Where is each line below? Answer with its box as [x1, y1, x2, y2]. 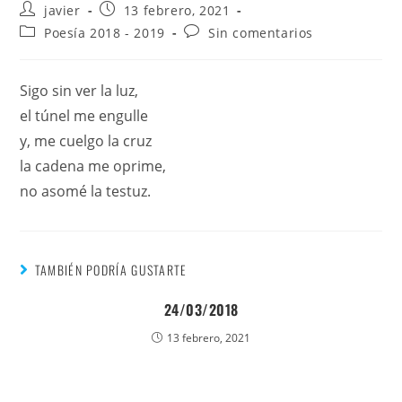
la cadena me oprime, [20, 156, 167, 176]
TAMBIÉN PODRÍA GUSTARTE [34, 260, 188, 279]
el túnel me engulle [20, 106, 149, 126]
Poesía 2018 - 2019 [44, 24, 165, 41]
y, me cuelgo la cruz [20, 131, 153, 151]
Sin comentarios [208, 24, 314, 41]
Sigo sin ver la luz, [20, 81, 139, 100]
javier [44, 2, 81, 19]
